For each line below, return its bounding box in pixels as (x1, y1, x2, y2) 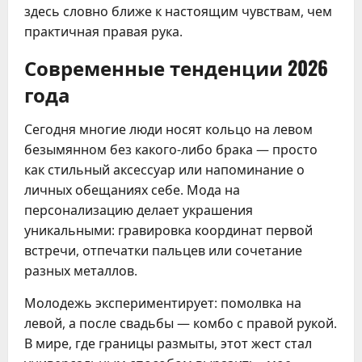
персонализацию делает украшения (24, 201, 253, 220)
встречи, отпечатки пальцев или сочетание (24, 242, 302, 260)
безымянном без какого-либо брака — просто (24, 141, 318, 159)
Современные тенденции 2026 (24, 53, 328, 82)
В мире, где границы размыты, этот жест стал (24, 335, 312, 353)
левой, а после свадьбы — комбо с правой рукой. (24, 314, 337, 333)
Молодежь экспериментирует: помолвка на (24, 294, 301, 313)
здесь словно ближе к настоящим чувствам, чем (24, 2, 332, 21)
